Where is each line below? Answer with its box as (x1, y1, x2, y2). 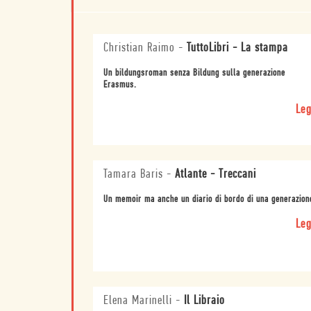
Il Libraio (183, 294, 225, 308)
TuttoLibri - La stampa (186, 41, 288, 55)
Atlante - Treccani (174, 167, 256, 181)
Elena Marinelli (103, 294, 172, 308)
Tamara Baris (103, 167, 163, 181)
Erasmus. (103, 79, 137, 90)
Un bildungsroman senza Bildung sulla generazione (103, 67, 285, 78)
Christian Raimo (103, 41, 175, 55)
